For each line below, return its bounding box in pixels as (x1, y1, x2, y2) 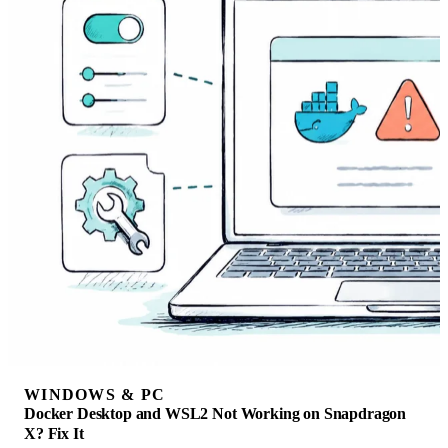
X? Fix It (24, 425, 84, 443)
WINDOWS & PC (24, 386, 166, 404)
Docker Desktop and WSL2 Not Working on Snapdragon (24, 405, 407, 423)
